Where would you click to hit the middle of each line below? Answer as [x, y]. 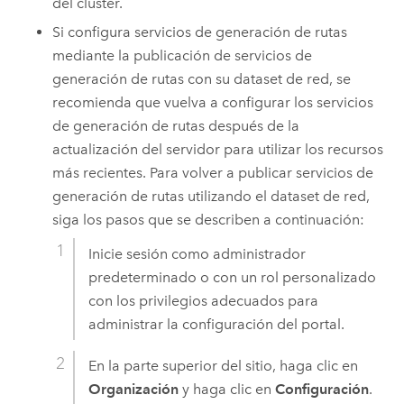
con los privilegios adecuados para [204, 300]
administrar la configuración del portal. [217, 324]
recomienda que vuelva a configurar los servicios [213, 103]
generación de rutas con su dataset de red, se [202, 79]
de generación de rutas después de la [176, 126]
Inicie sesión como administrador [197, 253]
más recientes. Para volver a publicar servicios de [213, 173]
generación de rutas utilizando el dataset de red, [211, 197]
